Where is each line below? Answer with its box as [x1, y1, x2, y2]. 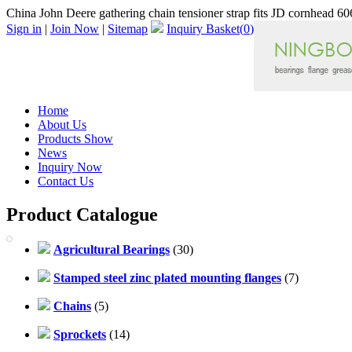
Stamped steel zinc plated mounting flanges [53, 270, 281, 284]
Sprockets [53, 327, 106, 341]
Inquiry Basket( [167, 22, 244, 35]
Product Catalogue [6, 203, 158, 225]
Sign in [6, 22, 42, 35]
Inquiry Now [38, 160, 102, 174]
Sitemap [108, 22, 148, 35]
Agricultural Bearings [53, 242, 170, 256]
